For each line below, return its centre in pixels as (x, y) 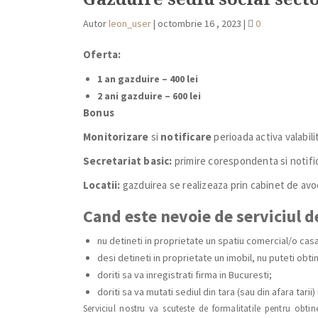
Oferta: (102, 54)
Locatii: (103, 185)
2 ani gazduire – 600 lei (149, 96)
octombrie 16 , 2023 (201, 23)
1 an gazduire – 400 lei (148, 79)
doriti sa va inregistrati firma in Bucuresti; (185, 275)
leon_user (130, 23)
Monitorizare (116, 137)
